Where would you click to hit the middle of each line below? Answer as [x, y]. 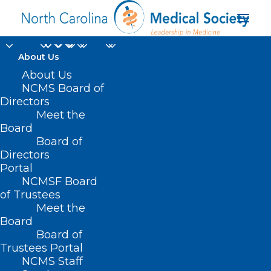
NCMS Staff [52, 261]
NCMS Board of [63, 88]
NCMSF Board [60, 181]
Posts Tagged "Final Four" [88, 255]
